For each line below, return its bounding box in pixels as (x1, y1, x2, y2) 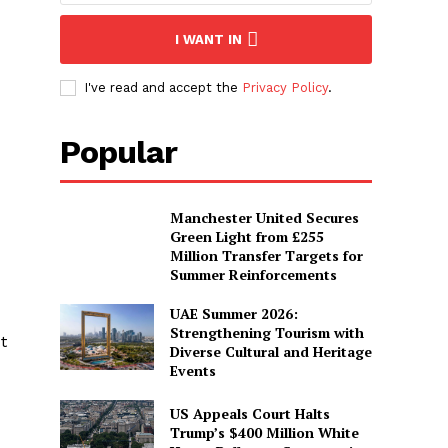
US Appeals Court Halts (169, 404, 330, 424)
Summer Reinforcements (169, 265, 337, 285)
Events (169, 361, 216, 381)
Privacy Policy (242, 80, 329, 96)
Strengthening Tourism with (169, 323, 364, 343)
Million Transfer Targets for (169, 246, 363, 266)
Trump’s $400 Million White (169, 423, 359, 443)
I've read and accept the (84, 80, 243, 96)
